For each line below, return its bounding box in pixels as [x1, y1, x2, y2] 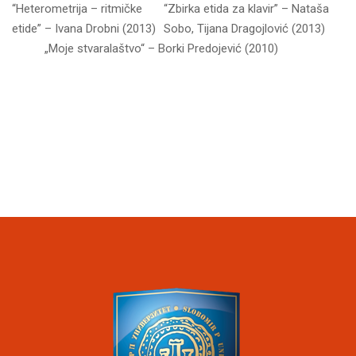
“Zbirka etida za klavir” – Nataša [163, 2, 329, 16]
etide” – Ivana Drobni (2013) [12, 21, 156, 36]
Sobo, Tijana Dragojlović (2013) [163, 21, 325, 36]
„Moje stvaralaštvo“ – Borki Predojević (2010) [44, 41, 279, 56]
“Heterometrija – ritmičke [12, 2, 142, 16]
